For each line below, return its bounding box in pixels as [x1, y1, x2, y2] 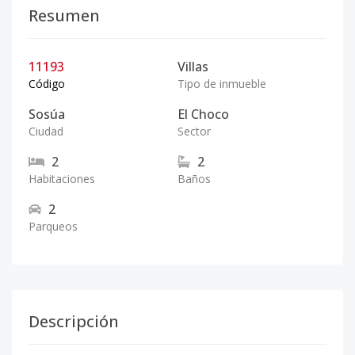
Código [29, 76, 65, 91]
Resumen [29, 5, 100, 26]
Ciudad [29, 124, 63, 139]
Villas [177, 58, 208, 75]
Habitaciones [29, 171, 95, 186]
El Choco [177, 105, 229, 123]
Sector [177, 124, 211, 139]
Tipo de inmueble [177, 76, 266, 91]
